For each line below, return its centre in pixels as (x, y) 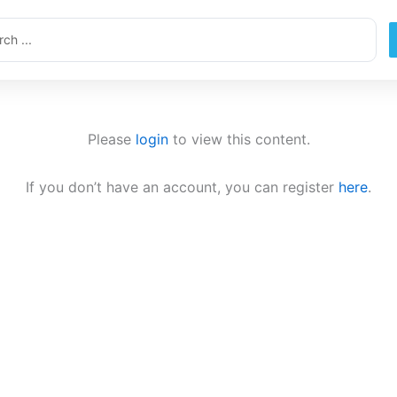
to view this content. (239, 140)
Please (111, 140)
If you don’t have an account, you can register (182, 187)
